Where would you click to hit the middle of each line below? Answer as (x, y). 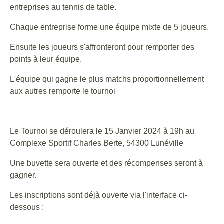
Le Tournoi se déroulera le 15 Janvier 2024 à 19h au (102, 131)
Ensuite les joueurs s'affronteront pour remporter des (102, 47)
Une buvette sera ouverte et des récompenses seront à (106, 163)
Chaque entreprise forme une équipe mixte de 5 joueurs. (109, 27)
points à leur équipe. (46, 59)
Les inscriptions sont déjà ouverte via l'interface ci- (99, 195)
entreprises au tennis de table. (63, 7)
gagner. (23, 175)
